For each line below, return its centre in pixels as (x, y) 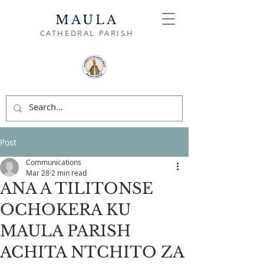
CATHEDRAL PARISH (87, 33)
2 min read (69, 173)
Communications (54, 162)
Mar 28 (38, 173)
